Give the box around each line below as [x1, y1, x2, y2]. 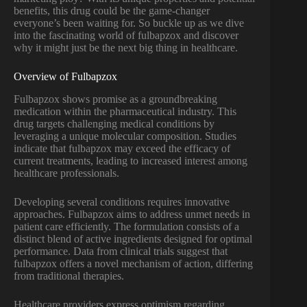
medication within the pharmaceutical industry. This [14, 106, 236, 118]
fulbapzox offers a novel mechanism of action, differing [14, 258, 253, 270]
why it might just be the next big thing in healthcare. [14, 42, 238, 54]
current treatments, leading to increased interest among [14, 155, 247, 167]
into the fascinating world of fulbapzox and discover [14, 29, 238, 42]
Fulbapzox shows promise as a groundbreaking [14, 93, 217, 106]
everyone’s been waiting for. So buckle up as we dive [14, 17, 244, 29]
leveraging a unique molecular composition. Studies [14, 130, 236, 143]
